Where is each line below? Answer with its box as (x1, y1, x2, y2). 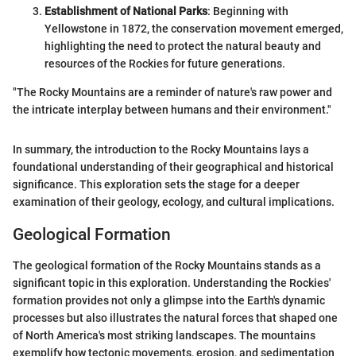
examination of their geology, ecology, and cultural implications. (13, 195, 335, 209)
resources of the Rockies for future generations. (44, 57, 285, 71)
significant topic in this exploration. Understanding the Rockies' (13, 276, 331, 289)
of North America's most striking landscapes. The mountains (13, 328, 315, 342)
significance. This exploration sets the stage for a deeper (13, 178, 300, 192)
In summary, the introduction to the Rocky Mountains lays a (13, 143, 309, 157)
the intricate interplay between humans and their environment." (13, 103, 331, 117)
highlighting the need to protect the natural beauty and (44, 40, 321, 53)
